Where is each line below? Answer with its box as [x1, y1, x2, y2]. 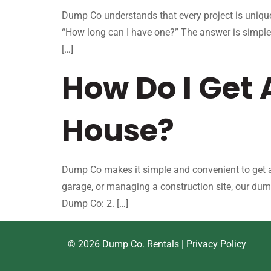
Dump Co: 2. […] [62, 197, 128, 209]
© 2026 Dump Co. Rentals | [68, 238, 186, 250]
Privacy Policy [186, 238, 246, 250]
